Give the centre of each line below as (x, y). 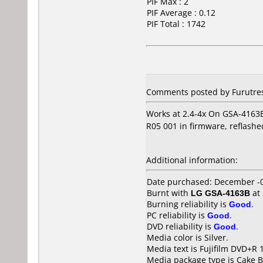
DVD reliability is (180, 226)
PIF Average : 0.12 (181, 13)
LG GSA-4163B (220, 193)
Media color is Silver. (188, 237)
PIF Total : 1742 (176, 24)
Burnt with (169, 193)
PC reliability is (177, 215)
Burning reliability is (188, 204)
